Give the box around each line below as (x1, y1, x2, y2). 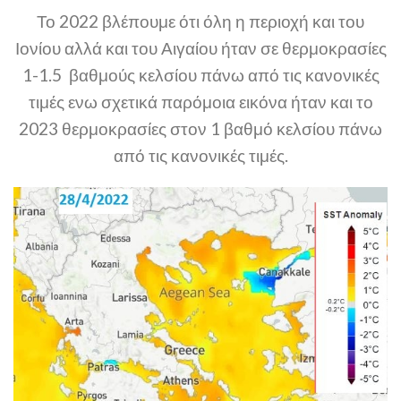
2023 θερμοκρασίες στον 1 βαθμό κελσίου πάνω (19, 117, 382, 139)
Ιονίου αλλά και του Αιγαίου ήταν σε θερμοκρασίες (14, 37, 387, 58)
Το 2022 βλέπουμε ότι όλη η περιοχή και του (37, 10, 364, 31)
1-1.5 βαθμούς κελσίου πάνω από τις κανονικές (21, 64, 380, 85)
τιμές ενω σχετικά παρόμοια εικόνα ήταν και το (28, 90, 373, 112)
